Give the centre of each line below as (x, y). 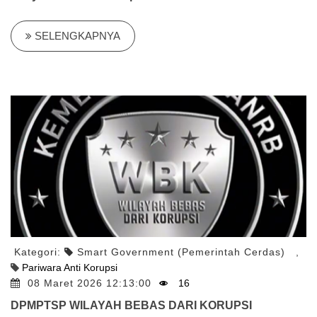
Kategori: (39, 252)
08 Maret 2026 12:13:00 (91, 283)
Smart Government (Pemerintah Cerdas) (181, 252)
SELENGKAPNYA (76, 36)
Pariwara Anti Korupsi (70, 267)
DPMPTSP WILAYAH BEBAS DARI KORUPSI (131, 305)
